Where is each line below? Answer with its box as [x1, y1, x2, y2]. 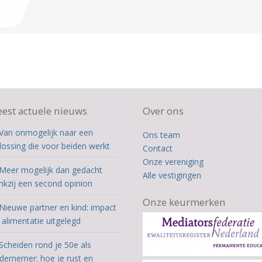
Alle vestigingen [143, 169, 202, 181]
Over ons [143, 104, 184, 118]
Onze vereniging [143, 156, 204, 167]
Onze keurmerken [143, 195, 226, 209]
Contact [143, 142, 173, 154]
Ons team [143, 129, 181, 140]
